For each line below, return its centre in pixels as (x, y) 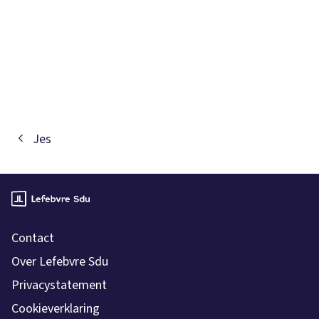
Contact (33, 239)
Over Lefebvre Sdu (60, 262)
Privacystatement (59, 286)
